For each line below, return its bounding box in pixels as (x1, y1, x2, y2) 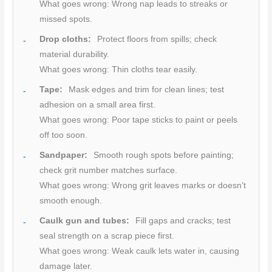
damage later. (39, 261, 93, 271)
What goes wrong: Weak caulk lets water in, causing (39, 246, 240, 256)
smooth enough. (39, 195, 103, 205)
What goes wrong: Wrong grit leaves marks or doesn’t (39, 180, 246, 190)
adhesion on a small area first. (39, 100, 156, 109)
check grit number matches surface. (39, 165, 178, 175)
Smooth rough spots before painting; (91, 150, 234, 160)
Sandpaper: (39, 150, 88, 160)
